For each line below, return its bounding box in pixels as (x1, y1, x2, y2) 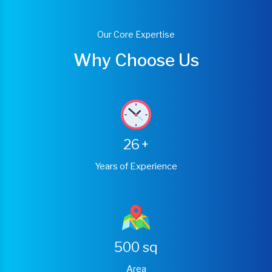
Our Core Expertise (97, 29, 175, 39)
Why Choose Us (73, 49, 199, 70)
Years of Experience (95, 160, 177, 172)
